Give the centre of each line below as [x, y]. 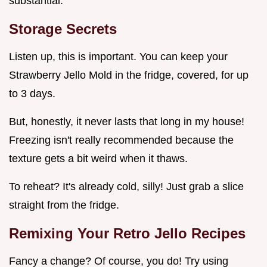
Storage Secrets [63, 29]
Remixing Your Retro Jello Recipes [127, 234]
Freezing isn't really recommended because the [121, 140]
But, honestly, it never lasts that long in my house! [127, 122]
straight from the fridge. [64, 205]
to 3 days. [32, 94]
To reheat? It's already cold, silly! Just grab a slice [126, 187]
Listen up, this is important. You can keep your [118, 57]
